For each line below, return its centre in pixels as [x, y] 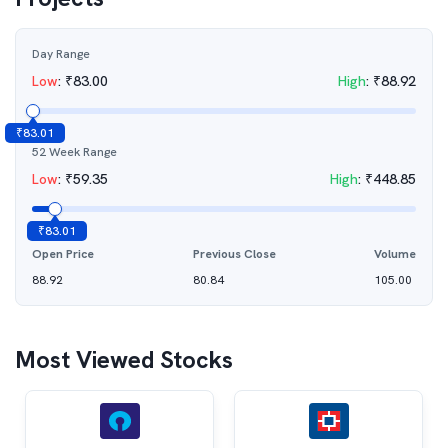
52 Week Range [74, 152]
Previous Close [234, 254]
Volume [395, 254]
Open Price [63, 254]
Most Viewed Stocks [124, 359]
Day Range [61, 54]
